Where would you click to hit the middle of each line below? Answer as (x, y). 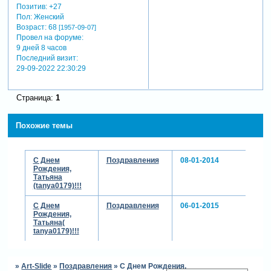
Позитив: (31, 6)
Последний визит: (47, 58)
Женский (48, 17)
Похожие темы (44, 126)
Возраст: (31, 27)
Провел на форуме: (50, 37)
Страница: (36, 98)
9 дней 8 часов (41, 47)
